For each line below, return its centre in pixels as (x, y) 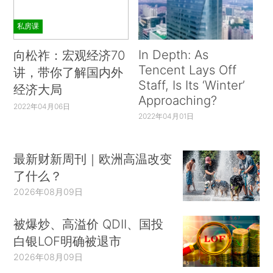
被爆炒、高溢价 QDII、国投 (89, 224)
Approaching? (177, 101)
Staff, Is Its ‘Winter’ (191, 85)
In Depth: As (173, 55)
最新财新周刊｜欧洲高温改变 (93, 158)
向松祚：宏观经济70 (69, 55)
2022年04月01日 (166, 116)
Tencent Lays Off (187, 70)
